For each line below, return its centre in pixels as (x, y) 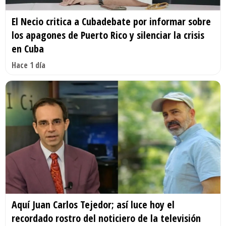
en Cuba (28, 49)
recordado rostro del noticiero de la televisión (106, 218)
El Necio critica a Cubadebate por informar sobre (111, 22)
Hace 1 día (29, 65)
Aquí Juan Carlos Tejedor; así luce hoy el (93, 204)
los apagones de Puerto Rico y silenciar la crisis (108, 35)
